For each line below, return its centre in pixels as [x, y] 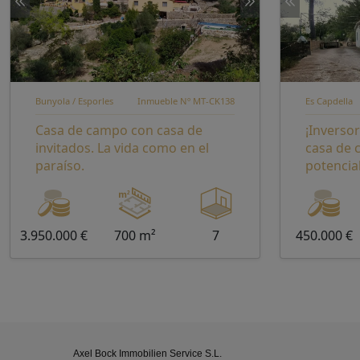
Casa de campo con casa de [119, 130]
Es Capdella [329, 101]
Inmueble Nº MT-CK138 [186, 101]
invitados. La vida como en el [122, 148]
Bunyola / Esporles [74, 101]
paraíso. [60, 166]
